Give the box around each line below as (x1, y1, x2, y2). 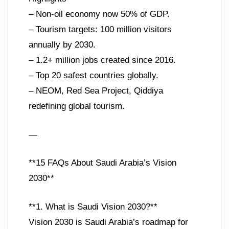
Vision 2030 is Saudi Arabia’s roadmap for (29, 217, 188, 227)
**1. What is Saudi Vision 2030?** (29, 201, 157, 212)
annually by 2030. (29, 40, 96, 50)
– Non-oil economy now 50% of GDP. (29, 9, 170, 19)
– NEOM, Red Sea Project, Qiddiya (29, 86, 163, 96)
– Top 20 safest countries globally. (29, 71, 158, 81)
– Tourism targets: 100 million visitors (29, 25, 172, 35)
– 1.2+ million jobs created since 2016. (29, 55, 176, 65)
